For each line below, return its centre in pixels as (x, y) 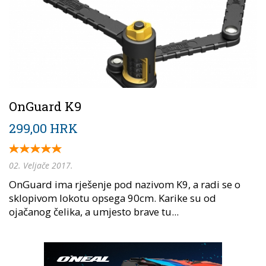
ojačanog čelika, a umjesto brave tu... (94, 211)
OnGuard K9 (45, 106)
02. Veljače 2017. (41, 165)
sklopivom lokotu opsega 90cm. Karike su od (113, 198)
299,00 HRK (43, 128)
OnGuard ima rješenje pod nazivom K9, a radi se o (125, 184)
